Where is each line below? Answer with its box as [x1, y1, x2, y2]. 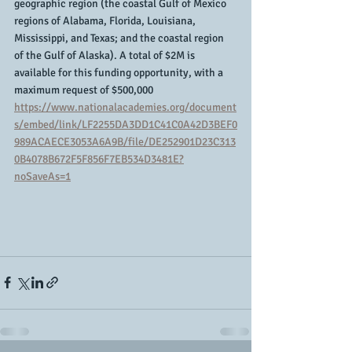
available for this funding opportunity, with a [14, 66, 225, 79]
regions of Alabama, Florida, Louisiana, [14, 14, 198, 27]
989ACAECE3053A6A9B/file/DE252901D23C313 [14, 135, 236, 148]
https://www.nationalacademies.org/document [14, 101, 236, 114]
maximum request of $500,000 [14, 83, 153, 97]
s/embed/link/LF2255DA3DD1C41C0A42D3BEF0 [14, 118, 237, 131]
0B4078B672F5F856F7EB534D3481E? [14, 152, 184, 166]
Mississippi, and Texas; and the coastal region [14, 31, 226, 45]
